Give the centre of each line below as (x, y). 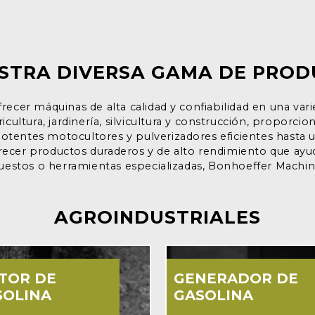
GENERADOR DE (236, 278)
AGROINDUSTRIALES (157, 217)
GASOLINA (213, 295)
